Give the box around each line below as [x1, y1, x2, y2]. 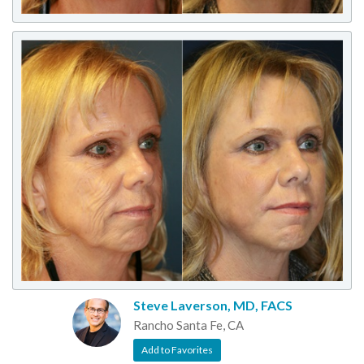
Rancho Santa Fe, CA [132, 318, 244, 332]
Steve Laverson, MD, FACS [132, 297, 292, 313]
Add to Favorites [141, 343, 213, 356]
